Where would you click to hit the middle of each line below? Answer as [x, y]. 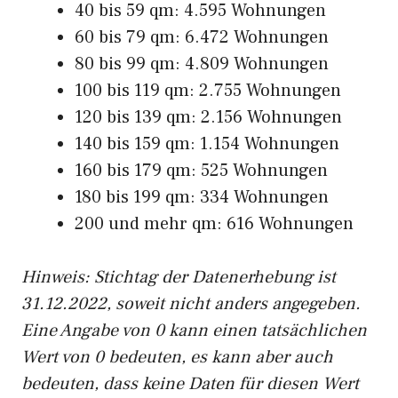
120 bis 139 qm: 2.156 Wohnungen [208, 117]
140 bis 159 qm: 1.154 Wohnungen [207, 144]
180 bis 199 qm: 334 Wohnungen [202, 197]
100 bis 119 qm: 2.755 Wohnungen [208, 91]
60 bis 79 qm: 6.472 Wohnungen [202, 37]
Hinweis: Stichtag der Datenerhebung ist [179, 277]
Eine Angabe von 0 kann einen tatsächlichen [194, 330]
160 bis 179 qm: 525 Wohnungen [201, 171]
